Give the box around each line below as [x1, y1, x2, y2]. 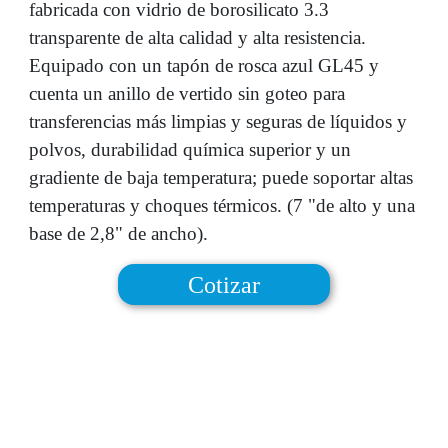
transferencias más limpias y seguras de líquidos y [29, 111, 408, 133]
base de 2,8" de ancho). [29, 223, 209, 245]
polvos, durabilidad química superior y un [29, 139, 352, 161]
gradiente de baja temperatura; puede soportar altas [29, 167, 414, 189]
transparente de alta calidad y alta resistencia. [29, 27, 367, 49]
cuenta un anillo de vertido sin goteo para [29, 83, 346, 105]
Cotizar [188, 271, 260, 298]
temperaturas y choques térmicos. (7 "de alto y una [29, 195, 416, 217]
